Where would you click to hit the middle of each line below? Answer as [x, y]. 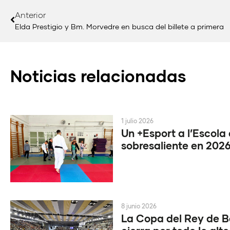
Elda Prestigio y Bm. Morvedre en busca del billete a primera [119, 26]
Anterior [30, 14]
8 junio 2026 [139, 206]
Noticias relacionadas [98, 75]
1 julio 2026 [137, 121]
